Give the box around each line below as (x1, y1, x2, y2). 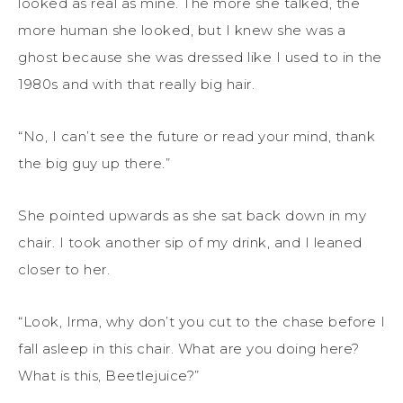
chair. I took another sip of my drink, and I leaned (18, 233, 363, 251)
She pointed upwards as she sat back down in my (18, 206, 366, 224)
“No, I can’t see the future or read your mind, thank (18, 127, 375, 145)
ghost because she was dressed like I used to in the (18, 48, 382, 66)
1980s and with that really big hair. (18, 75, 255, 93)
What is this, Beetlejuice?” (18, 366, 200, 384)
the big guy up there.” (18, 154, 170, 172)
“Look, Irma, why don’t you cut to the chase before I (18, 312, 385, 330)
